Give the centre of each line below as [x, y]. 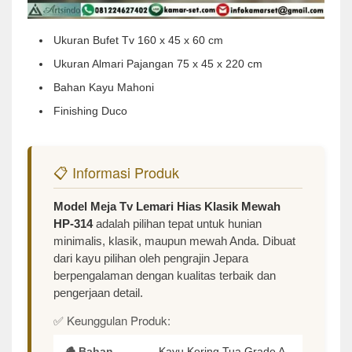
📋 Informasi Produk [116, 172]
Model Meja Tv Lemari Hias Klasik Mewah [167, 206]
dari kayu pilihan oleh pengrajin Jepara [151, 258]
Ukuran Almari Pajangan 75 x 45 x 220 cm [158, 64]
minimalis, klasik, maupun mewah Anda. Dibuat [174, 241]
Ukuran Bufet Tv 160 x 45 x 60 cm [138, 40]
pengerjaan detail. [98, 293]
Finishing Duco [90, 111]
